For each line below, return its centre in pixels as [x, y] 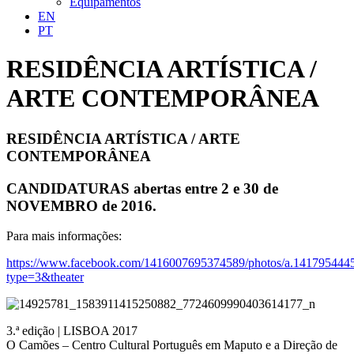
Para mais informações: [64, 236]
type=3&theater [45, 277]
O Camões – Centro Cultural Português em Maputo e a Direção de [172, 345]
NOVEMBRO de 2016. [81, 205]
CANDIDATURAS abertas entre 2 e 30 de [142, 188]
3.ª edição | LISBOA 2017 [72, 331]
